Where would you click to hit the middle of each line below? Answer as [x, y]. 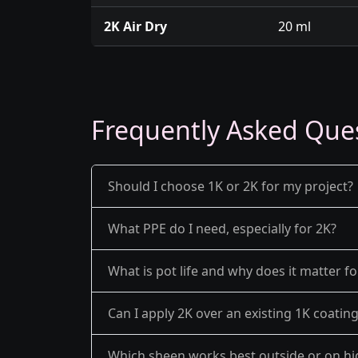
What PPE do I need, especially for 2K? [222, 228]
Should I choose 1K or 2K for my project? [231, 186]
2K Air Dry [135, 26]
